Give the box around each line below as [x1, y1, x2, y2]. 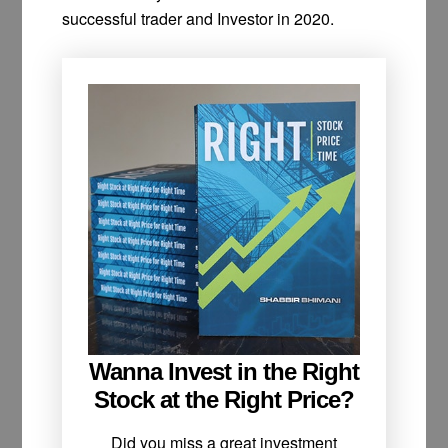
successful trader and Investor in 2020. [62, 6, 335, 30]
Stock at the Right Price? [94, 386, 354, 414]
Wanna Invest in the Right [89, 358, 359, 386]
